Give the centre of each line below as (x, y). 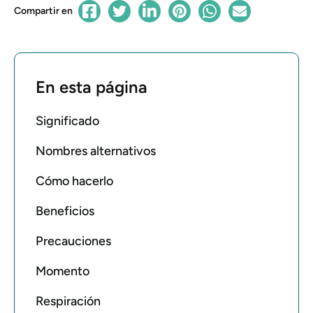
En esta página (92, 87)
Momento (63, 271)
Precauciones (73, 241)
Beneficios (65, 211)
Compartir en (43, 11)
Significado (67, 121)
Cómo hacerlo (74, 181)
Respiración (68, 301)
